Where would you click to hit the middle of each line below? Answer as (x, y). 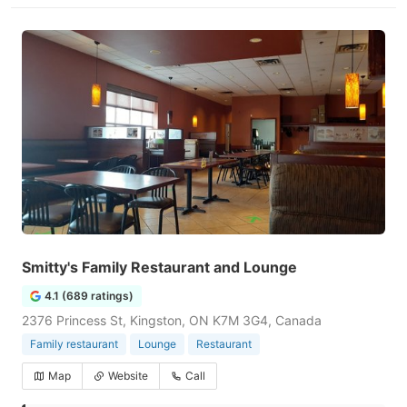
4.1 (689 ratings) (89, 296)
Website (128, 376)
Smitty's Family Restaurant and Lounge (159, 267)
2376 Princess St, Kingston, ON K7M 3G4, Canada (172, 320)
